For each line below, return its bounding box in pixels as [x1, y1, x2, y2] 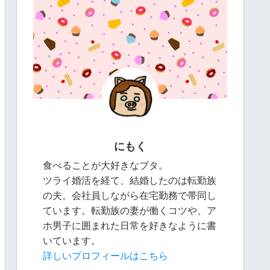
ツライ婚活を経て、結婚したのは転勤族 [42, 175, 216, 186]
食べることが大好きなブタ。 [42, 160, 168, 171]
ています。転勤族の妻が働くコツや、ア [42, 205, 216, 216]
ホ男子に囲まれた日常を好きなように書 [42, 220, 216, 231]
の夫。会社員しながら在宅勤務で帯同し [42, 190, 216, 201]
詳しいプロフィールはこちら [42, 250, 168, 262]
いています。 [42, 235, 101, 246]
